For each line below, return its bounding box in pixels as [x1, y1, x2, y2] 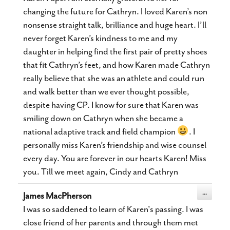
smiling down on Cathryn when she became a [23, 112, 183, 124]
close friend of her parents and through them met [23, 217, 198, 228]
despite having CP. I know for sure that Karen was [23, 99, 199, 110]
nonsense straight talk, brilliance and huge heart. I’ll [23, 19, 206, 30]
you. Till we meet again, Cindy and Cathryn [23, 166, 178, 177]
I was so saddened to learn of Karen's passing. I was [23, 203, 203, 215]
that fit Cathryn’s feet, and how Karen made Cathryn [23, 59, 210, 70]
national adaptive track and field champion [23, 126, 177, 137]
